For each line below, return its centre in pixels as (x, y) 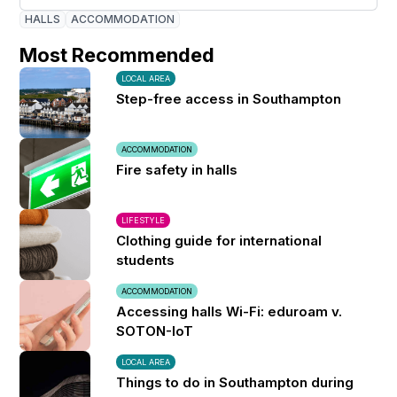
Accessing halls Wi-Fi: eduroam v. (230, 311)
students (146, 260)
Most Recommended (117, 55)
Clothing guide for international (219, 241)
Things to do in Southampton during (235, 382)
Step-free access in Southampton (229, 99)
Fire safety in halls (177, 170)
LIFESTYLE (144, 220)
